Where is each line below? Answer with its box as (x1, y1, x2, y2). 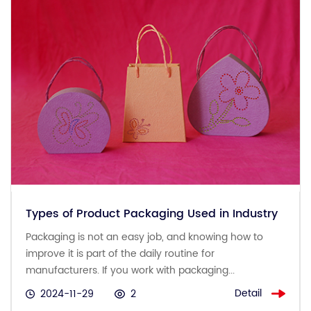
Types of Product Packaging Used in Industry (26, 204, 278, 223)
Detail (235, 285, 262, 302)
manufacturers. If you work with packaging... (26, 262, 235, 278)
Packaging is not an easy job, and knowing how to (26, 228, 263, 245)
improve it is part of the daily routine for (26, 245, 215, 262)
